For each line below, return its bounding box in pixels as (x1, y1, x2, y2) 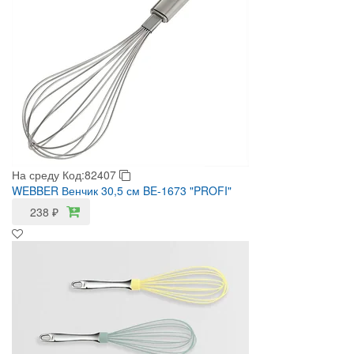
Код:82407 (62, 167, 119, 183)
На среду (12, 167, 59, 183)
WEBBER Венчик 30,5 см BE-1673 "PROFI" (12, 183, 232, 198)
